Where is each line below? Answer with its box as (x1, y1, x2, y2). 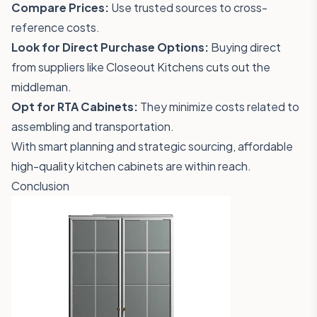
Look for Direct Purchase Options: (11, 40, 209, 54)
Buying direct (209, 40, 281, 54)
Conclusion (11, 178, 69, 193)
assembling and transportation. (11, 119, 174, 134)
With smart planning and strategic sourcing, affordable (11, 139, 293, 154)
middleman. (11, 79, 71, 94)
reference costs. (11, 20, 100, 35)
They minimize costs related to (138, 99, 299, 114)
